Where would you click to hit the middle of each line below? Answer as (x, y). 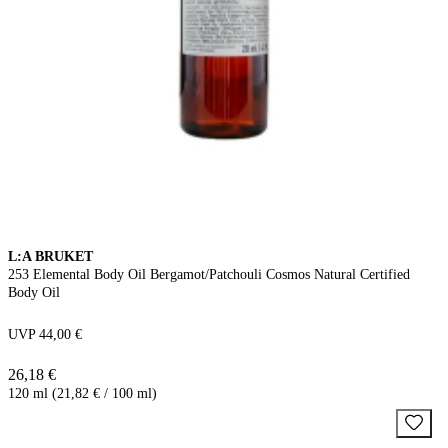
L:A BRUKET (50, 256)
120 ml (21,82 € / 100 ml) (82, 393)
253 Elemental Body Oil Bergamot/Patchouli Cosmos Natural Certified (209, 274)
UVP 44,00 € (45, 334)
